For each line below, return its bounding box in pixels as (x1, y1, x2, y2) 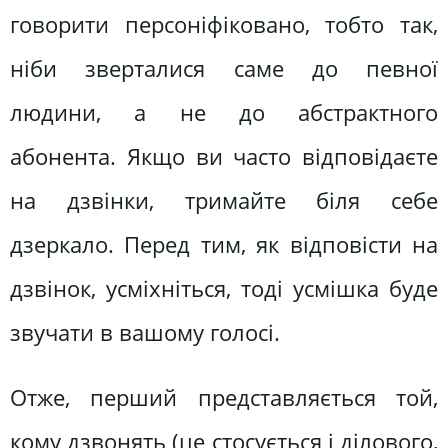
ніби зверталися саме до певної (10, 52, 438, 84)
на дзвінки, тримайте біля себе (10, 184, 438, 216)
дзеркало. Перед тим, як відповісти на (10, 228, 438, 260)
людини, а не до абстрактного (10, 96, 438, 128)
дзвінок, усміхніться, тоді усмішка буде (10, 272, 438, 304)
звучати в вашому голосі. (10, 316, 280, 348)
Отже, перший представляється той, (10, 382, 438, 414)
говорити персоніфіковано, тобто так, (10, 8, 438, 40)
